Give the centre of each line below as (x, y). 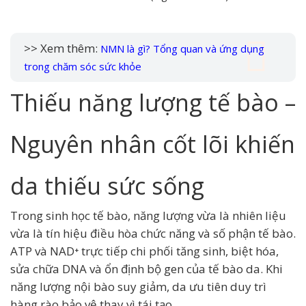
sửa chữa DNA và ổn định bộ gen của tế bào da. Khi (147, 268)
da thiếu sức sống (107, 185)
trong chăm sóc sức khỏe (83, 66)
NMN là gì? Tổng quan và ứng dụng (182, 48)
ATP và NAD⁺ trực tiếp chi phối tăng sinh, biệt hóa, (144, 251)
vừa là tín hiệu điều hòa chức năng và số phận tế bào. (153, 233)
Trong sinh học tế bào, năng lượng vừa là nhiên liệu (148, 215)
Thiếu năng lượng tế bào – (153, 102)
